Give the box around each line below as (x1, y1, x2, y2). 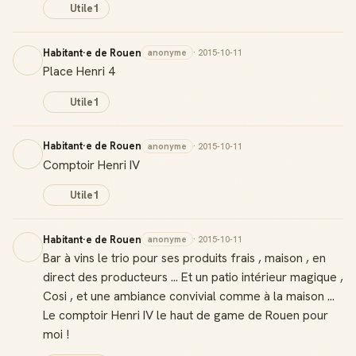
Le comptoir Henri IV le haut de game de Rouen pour (43, 307, 328, 323)
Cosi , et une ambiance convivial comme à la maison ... (43, 288, 335, 304)
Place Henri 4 (43, 63, 115, 79)
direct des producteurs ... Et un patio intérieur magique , (43, 269, 343, 285)
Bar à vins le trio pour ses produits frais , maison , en (43, 250, 326, 266)
